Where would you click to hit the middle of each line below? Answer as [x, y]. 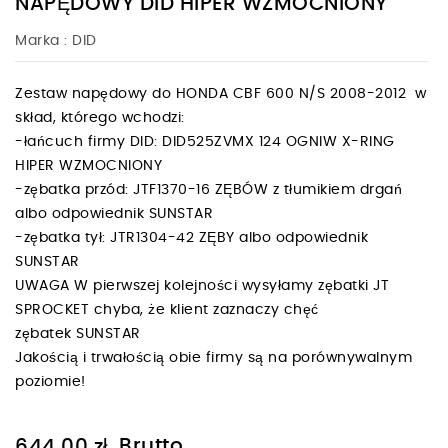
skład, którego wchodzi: [104, 117]
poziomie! [52, 381]
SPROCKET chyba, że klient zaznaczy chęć [167, 309]
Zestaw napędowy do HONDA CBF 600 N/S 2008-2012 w [221, 93]
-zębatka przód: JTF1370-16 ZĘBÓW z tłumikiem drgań [208, 189]
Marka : [41, 40]
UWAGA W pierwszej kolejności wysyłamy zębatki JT [202, 285]
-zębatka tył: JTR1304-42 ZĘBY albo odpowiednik [191, 237]
